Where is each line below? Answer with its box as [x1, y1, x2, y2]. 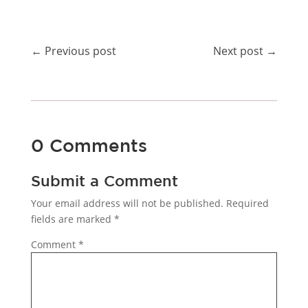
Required [225, 197, 269, 210]
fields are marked [30, 212, 114, 226]
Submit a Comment [30, 172, 178, 190]
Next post [213, 43, 264, 59]
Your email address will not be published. [30, 197, 223, 210]
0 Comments [30, 135, 147, 156]
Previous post [44, 43, 116, 59]
